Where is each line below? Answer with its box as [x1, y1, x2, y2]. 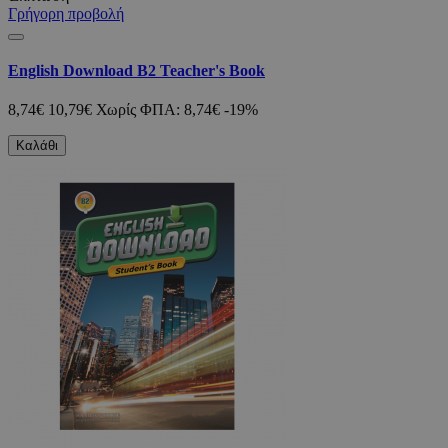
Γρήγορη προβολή [8, 4, 124, 22]
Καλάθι [16, 138, 58, 154]
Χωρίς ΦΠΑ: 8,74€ [96, 101, 220, 119]
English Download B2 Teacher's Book [8, 61, 265, 79]
